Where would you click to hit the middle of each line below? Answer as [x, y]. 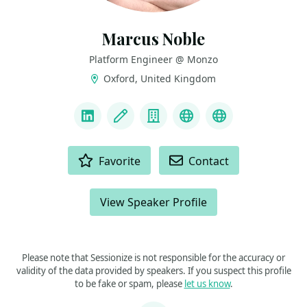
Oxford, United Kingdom [159, 78]
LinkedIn [115, 125]
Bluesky [211, 125]
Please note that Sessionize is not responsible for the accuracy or [153, 258]
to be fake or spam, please [129, 284]
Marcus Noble [153, 39]
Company [184, 125]
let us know [207, 284]
